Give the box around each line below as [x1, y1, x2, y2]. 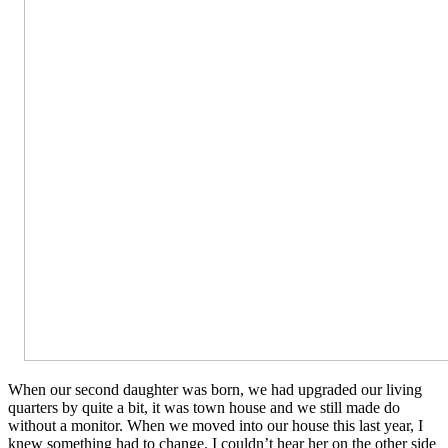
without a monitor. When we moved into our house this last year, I [8, 416, 423, 434]
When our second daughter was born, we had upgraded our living [8, 380, 422, 398]
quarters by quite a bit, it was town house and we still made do [8, 398, 400, 416]
